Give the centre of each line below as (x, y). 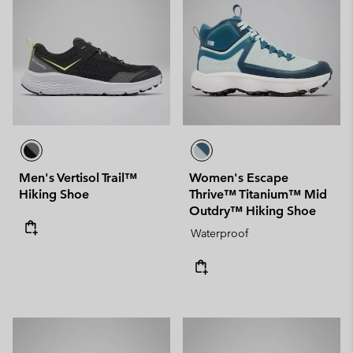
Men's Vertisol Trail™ (78, 177)
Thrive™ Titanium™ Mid (258, 194)
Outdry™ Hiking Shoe (253, 210)
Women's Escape (239, 177)
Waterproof (219, 233)
